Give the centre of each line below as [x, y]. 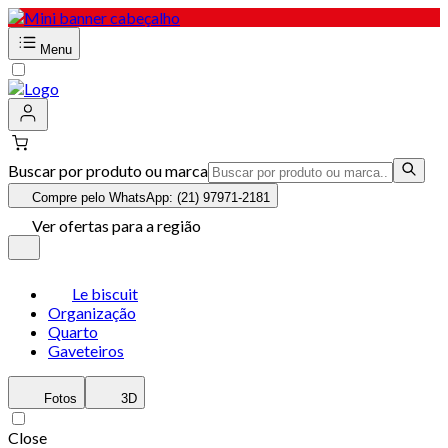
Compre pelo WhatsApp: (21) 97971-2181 [151, 197]
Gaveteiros [86, 350]
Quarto [73, 331]
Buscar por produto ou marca [108, 170]
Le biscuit [105, 293]
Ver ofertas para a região [116, 225]
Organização [92, 312]
